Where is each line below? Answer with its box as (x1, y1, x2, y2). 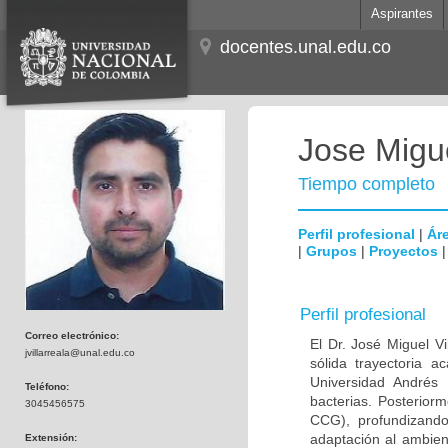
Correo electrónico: (25, 330, 119, 341)
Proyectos (369, 243, 438, 259)
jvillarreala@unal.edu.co (25, 347, 135, 358)
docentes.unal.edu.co (220, 37, 391, 57)
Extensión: (25, 432, 77, 443)
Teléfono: (25, 381, 69, 392)
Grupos (306, 243, 357, 259)
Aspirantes (371, 7, 433, 21)
